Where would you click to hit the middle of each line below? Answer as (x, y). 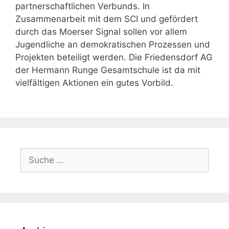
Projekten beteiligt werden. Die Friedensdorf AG (114, 57)
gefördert (178, 19)
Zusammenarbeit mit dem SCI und (87, 19)
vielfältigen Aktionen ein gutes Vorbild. (94, 83)
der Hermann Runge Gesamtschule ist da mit (108, 70)
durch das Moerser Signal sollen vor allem (101, 31)
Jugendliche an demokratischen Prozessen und (113, 44)
